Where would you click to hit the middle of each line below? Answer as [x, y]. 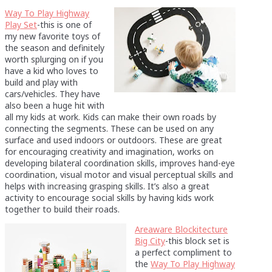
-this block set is [197, 240]
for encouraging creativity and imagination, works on [109, 151]
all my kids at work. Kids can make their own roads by [110, 117]
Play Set [21, 24]
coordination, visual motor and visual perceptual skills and [119, 174]
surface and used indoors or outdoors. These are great [114, 140]
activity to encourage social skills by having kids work [109, 197]
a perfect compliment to [183, 252]
